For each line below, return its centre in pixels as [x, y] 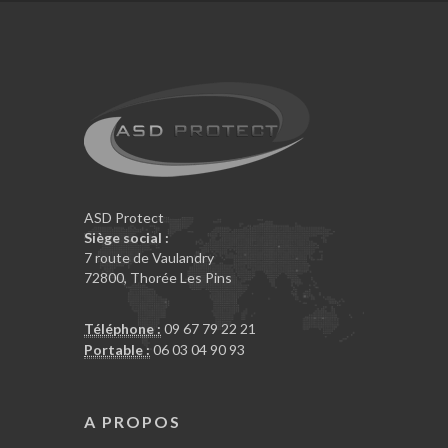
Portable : [117, 349]
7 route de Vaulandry [149, 257]
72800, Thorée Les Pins [158, 277]
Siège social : [126, 237]
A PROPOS [132, 421]
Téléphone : [122, 328]
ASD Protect [124, 217]
